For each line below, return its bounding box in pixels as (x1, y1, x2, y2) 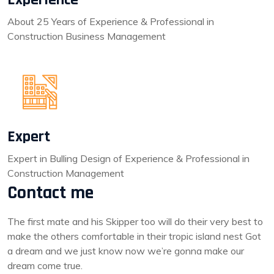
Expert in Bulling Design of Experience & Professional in (7, 152, 250, 165)
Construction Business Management (7, 30, 166, 42)
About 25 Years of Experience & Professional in (7, 15, 214, 28)
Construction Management (7, 167, 124, 179)
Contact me (7, 181, 94, 204)
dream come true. (7, 259, 83, 272)
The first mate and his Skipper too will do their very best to (7, 215, 263, 228)
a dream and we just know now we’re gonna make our (7, 245, 244, 257)
